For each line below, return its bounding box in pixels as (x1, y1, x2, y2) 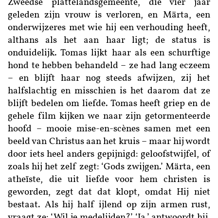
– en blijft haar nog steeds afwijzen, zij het (8, 74, 210, 84)
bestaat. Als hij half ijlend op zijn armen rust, (8, 200, 210, 210)
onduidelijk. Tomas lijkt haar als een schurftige (8, 49, 210, 58)
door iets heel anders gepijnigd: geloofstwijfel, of (8, 150, 210, 160)
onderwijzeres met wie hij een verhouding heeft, (8, 23, 210, 33)
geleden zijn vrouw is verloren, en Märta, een (8, 11, 210, 20)
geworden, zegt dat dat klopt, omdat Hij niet (8, 188, 210, 198)
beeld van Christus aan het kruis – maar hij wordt (8, 137, 210, 147)
